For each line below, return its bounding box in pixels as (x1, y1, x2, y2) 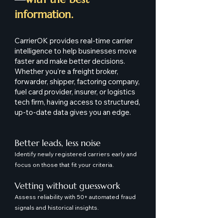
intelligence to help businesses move (15, 46, 137, 55)
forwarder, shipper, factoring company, (15, 77, 140, 86)
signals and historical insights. (15, 204, 99, 211)
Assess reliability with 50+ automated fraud (15, 193, 136, 200)
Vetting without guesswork (15, 180, 120, 191)
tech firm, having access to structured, (15, 97, 140, 107)
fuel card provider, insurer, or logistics (15, 87, 135, 96)
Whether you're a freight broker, (15, 67, 118, 76)
